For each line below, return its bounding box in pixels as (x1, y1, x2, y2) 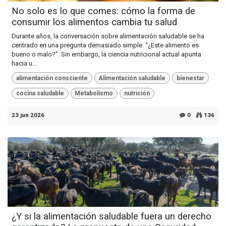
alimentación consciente (16, 74, 88, 82)
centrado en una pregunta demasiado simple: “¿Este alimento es (12, 41, 199, 49)
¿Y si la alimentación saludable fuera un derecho (12, 211, 211, 222)
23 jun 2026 (12, 111, 44, 119)
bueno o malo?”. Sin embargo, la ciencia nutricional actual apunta (12, 50, 201, 59)
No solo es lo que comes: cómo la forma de (12, 6, 195, 17)
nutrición (124, 90, 150, 97)
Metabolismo (75, 90, 114, 97)
